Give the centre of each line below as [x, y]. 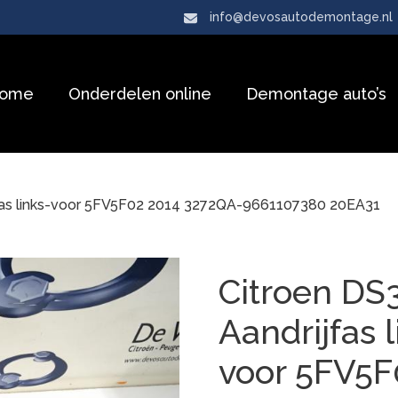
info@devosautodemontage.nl [301, 17]
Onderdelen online [140, 93]
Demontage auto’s [316, 93]
